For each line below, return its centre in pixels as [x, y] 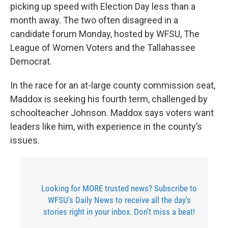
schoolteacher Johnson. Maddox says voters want [112, 113]
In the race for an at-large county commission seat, [113, 85]
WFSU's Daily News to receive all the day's [119, 200]
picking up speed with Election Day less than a [103, 6]
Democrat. [31, 61]
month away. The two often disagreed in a [94, 20]
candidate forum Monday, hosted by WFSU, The [105, 34]
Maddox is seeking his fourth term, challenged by [109, 99]
